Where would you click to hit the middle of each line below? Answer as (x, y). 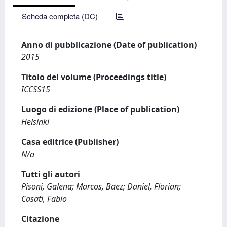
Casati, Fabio (44, 199)
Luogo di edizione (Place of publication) (100, 109)
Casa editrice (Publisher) (70, 142)
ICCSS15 (36, 89)
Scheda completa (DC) (60, 16)
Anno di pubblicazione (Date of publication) (109, 45)
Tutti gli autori (51, 174)
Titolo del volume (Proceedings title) (94, 77)
